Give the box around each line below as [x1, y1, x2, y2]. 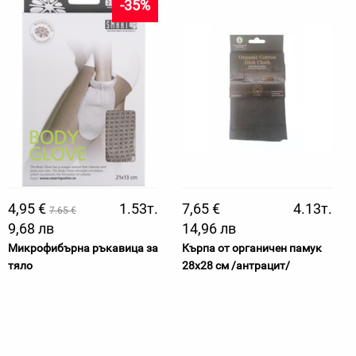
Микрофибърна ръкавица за [8, 242, 158, 254]
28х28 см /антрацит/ [182, 259, 290, 272]
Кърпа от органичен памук [182, 242, 322, 254]
